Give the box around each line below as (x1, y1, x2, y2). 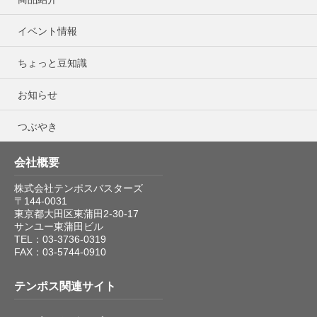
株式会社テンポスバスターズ (14, 183, 143, 195)
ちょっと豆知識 (18, 57, 87, 69)
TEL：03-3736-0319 (14, 234, 106, 246)
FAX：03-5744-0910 (14, 246, 106, 258)
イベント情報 (18, 25, 77, 38)
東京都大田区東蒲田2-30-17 (14, 208, 139, 220)
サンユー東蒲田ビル (14, 221, 103, 233)
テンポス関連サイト (14, 280, 116, 293)
